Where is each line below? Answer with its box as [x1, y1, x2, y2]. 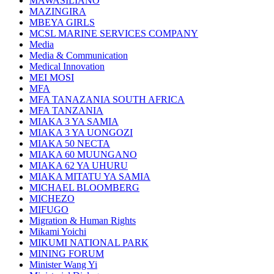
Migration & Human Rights [29, 215, 136, 226]
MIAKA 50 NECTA [29, 138, 110, 149]
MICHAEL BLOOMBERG [29, 182, 139, 193]
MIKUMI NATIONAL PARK [29, 237, 149, 248]
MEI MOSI [29, 72, 74, 83]
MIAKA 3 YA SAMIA [29, 116, 119, 127]
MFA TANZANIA [29, 105, 103, 116]
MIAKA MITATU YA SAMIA [29, 171, 150, 182]
